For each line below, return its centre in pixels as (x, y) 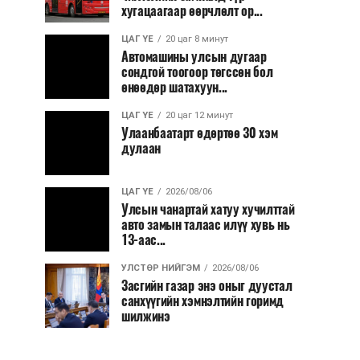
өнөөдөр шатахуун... (174, 87)
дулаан (141, 148)
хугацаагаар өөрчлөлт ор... (192, 11)
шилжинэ (146, 316)
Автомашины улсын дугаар (194, 57)
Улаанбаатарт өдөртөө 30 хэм (200, 133)
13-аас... (144, 240)
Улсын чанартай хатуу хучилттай (208, 209)
